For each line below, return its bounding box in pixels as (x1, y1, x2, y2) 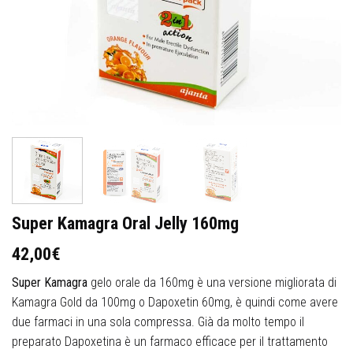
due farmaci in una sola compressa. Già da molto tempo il (12, 314, 304, 329)
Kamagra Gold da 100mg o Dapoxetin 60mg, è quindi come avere (12, 294, 338, 310)
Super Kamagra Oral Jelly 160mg (12, 212, 239, 233)
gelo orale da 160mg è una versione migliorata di (87, 274, 336, 290)
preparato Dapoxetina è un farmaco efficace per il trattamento (12, 333, 328, 349)
